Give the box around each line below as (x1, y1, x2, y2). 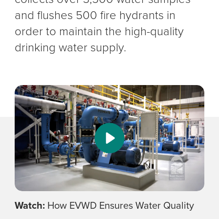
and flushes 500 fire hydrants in (15, 6, 175, 24)
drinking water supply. (15, 39, 126, 57)
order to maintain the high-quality (15, 22, 184, 41)
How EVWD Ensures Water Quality (45, 197, 194, 213)
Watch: (15, 197, 45, 213)
